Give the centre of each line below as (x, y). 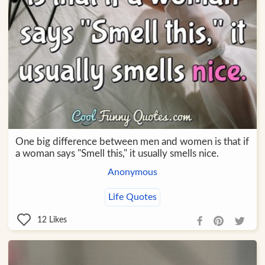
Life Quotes (132, 197)
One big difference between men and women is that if (132, 141)
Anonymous (132, 172)
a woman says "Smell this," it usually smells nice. (117, 153)
